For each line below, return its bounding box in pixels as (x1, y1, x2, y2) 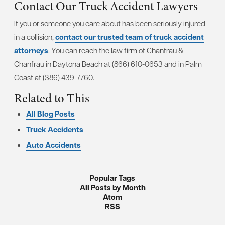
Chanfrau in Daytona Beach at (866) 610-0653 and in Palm (14, 58, 202, 69)
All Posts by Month (79, 182, 146, 193)
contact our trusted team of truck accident (55, 31, 204, 42)
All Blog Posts (26, 108, 75, 119)
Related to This (14, 89, 89, 107)
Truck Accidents (26, 124, 83, 135)
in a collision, (14, 31, 55, 42)
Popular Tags (90, 172, 135, 183)
